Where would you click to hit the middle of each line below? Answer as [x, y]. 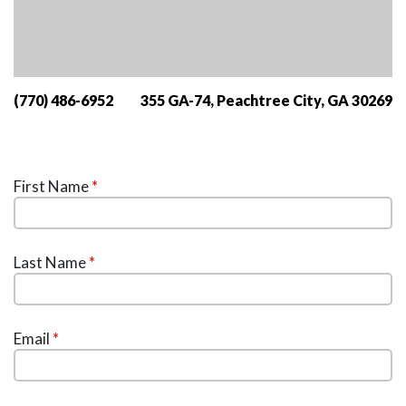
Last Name [51, 263]
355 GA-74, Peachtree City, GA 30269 [266, 101]
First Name [53, 187]
